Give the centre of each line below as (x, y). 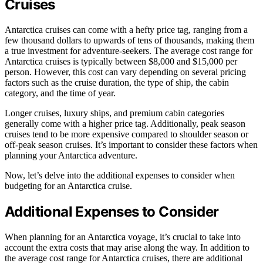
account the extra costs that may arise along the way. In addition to (127, 248)
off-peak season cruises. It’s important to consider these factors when (131, 145)
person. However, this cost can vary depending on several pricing (125, 72)
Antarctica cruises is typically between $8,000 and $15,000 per (121, 62)
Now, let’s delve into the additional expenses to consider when (120, 176)
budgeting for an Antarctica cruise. (68, 186)
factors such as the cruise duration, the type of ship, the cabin (117, 83)
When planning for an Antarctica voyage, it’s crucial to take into (123, 237)
